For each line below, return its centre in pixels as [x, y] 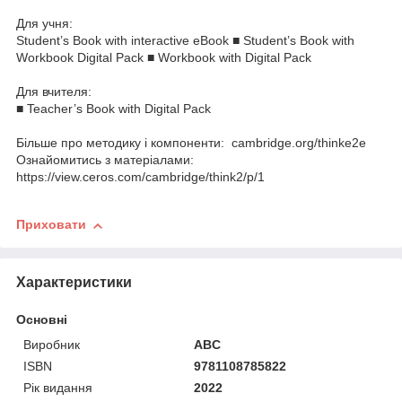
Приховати [51, 225]
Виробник [52, 345]
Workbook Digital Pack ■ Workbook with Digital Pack [164, 58]
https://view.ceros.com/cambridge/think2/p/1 [140, 177]
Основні [42, 320]
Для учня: [44, 24]
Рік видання [58, 388]
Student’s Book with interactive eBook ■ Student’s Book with [185, 41]
